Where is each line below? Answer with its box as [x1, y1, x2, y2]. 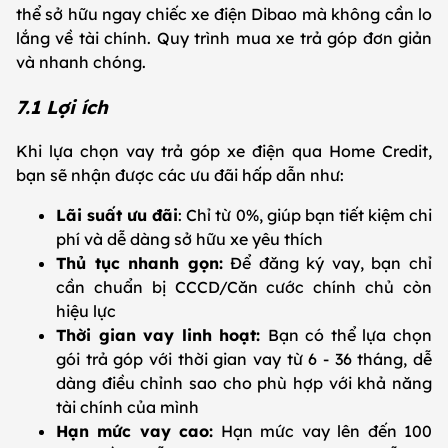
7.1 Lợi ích [16, 94, 114, 119]
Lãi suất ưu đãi [56, 205, 179, 226]
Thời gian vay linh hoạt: [56, 325, 268, 346]
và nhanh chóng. [16, 51, 150, 72]
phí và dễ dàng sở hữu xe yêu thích [56, 229, 327, 250]
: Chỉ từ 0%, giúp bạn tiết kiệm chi [178, 205, 433, 226]
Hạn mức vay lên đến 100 [213, 421, 433, 442]
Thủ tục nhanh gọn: [56, 253, 223, 274]
